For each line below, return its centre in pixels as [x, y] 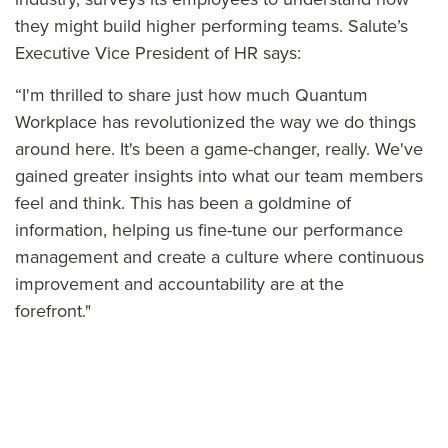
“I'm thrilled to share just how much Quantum [191, 94]
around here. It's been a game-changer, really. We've [219, 148]
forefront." [60, 310]
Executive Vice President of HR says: [163, 52]
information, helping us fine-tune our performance [209, 229]
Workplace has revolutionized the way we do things [215, 121]
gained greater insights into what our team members [219, 175]
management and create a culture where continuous [219, 256]
